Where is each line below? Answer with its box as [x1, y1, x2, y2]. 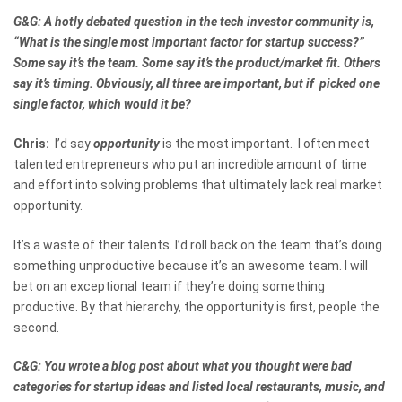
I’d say [52, 135, 93, 151]
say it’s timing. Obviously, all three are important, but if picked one [13, 76, 380, 91]
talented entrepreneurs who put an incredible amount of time [13, 156, 367, 171]
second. [13, 319, 59, 335]
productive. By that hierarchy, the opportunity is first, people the [13, 299, 380, 314]
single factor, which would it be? [13, 97, 191, 111]
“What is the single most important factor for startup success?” [13, 35, 364, 49]
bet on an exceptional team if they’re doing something [13, 278, 325, 293]
